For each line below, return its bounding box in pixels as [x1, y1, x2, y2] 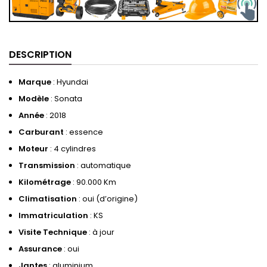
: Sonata [49, 92, 82, 104]
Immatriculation [18, 209, 88, 221]
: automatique [75, 159, 131, 171]
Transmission [18, 159, 75, 171]
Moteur [18, 142, 48, 154]
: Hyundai [51, 76, 88, 88]
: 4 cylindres [48, 142, 96, 154]
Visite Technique [18, 226, 87, 238]
